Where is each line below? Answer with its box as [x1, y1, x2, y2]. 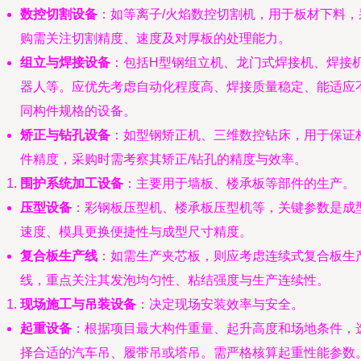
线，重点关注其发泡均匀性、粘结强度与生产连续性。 [20, 273, 330, 287]
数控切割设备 [20, 7, 98, 21]
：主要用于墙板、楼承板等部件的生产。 [123, 176, 355, 190]
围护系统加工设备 [20, 176, 123, 190]
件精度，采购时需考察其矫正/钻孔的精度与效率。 [20, 152, 307, 166]
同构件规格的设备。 [20, 104, 136, 118]
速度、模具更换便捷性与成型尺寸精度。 [20, 225, 252, 239]
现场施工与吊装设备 [20, 297, 136, 311]
